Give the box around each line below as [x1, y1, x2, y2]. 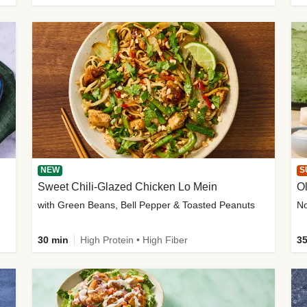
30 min [38, 234, 69, 245]
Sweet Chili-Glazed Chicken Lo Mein [38, 180, 218, 193]
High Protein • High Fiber [80, 234, 188, 245]
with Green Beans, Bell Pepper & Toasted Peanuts [38, 199, 256, 210]
